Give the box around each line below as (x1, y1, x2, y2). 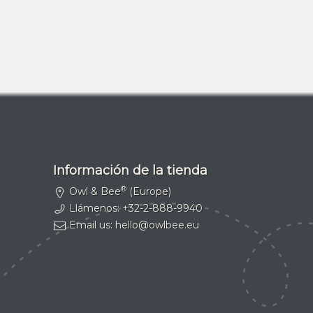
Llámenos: (66, 201, 122, 214)
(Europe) (126, 184, 171, 198)
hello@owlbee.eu (115, 218, 199, 231)
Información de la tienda (53, 162, 208, 178)
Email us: (66, 218, 115, 231)
